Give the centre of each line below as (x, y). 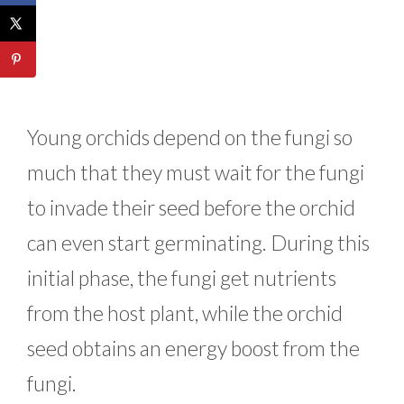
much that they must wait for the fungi (196, 173)
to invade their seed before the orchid (191, 208)
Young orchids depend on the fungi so (190, 138)
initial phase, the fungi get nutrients (182, 278)
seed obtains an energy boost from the (193, 349)
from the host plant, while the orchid (185, 313)
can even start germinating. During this (198, 243)
